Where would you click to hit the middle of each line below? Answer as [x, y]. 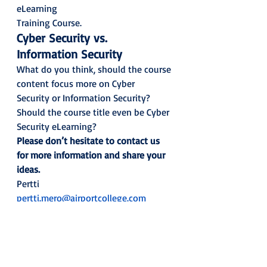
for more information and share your [92, 155]
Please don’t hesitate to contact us [88, 140]
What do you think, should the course [95, 69]
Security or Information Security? [85, 97]
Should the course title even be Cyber [93, 112]
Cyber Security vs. [64, 38]
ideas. [28, 169]
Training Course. [52, 22]
